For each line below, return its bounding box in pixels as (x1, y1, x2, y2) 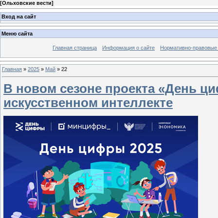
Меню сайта (1, 31, 33, 37)
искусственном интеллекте (3, 95, 173, 109)
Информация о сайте (102, 45, 155, 51)
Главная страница (53, 45, 97, 51)
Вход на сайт (1, 13, 36, 19)
